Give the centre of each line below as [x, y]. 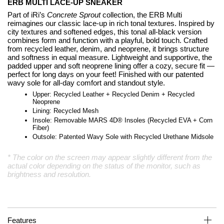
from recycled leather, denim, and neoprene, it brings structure [108, 48]
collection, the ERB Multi [141, 14]
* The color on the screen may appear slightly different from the [110, 157]
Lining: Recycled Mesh [65, 111]
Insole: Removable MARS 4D [75, 120]
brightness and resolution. [49, 174]
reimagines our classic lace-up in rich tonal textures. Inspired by [111, 23]
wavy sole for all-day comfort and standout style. [86, 82]
